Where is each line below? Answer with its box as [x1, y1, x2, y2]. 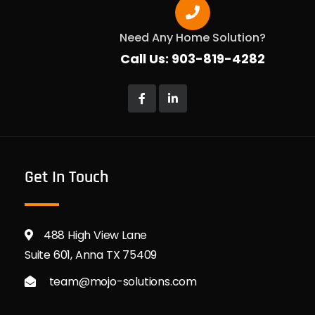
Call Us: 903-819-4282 [120, 49, 265, 67]
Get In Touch [25, 166, 108, 188]
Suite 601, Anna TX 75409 [25, 246, 157, 263]
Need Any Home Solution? [120, 29, 266, 46]
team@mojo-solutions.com [49, 273, 198, 290]
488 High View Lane [43, 226, 148, 243]
